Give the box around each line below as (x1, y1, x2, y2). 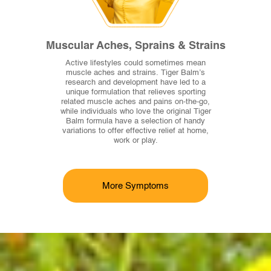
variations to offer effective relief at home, (62, 127, 209, 135)
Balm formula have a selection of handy (66, 117, 205, 126)
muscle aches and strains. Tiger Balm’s (66, 69, 205, 77)
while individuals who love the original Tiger (60, 108, 211, 116)
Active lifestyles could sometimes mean (65, 59, 206, 68)
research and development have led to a (65, 79, 206, 87)
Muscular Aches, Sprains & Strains (45, 41, 226, 52)
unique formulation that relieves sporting (65, 88, 206, 97)
